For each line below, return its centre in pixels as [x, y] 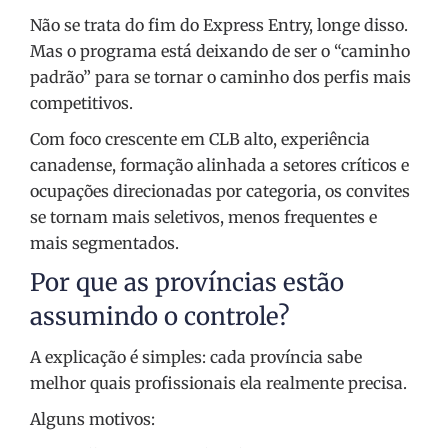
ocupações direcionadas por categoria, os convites [220, 191]
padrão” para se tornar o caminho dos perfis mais [220, 77]
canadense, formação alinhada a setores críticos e [219, 165]
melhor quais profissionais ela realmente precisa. [218, 383]
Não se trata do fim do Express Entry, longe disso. [219, 25]
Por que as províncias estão [187, 283]
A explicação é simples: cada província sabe [196, 357]
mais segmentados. [104, 243]
